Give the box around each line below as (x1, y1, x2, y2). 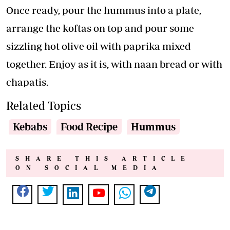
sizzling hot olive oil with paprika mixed (6, 40, 191, 52)
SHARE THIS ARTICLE (15, 155, 191, 162)
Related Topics (6, 99, 81, 112)
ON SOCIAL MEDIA (15, 164, 163, 171)
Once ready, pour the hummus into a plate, (6, 4, 201, 16)
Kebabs (13, 121, 47, 133)
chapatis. (6, 76, 48, 88)
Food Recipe (61, 121, 118, 133)
